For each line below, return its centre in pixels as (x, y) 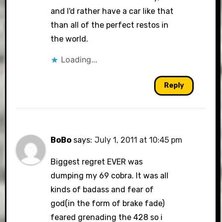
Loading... (79, 59)
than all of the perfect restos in (110, 25)
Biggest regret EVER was (97, 162)
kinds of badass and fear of (102, 190)
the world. (70, 39)
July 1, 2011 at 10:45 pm (139, 140)
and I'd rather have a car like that (112, 11)
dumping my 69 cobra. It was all (110, 176)
